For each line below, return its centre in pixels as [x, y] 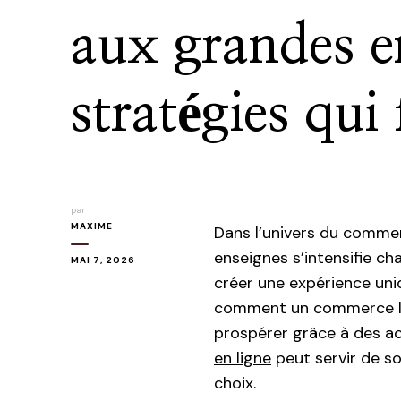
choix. [235, 383]
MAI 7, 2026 [103, 260]
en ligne [243, 358]
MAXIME [92, 226]
